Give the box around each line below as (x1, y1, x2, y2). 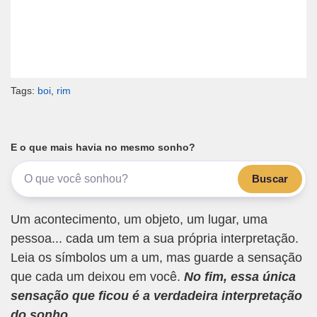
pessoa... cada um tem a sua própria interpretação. (11, 231, 299, 246)
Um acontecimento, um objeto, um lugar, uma (11, 212, 267, 226)
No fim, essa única (184, 269, 296, 284)
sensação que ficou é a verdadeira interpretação (11, 288, 302, 303)
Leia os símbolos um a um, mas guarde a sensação (11, 250, 302, 265)
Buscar (252, 172, 288, 185)
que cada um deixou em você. (11, 269, 184, 284)
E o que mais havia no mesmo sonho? (11, 142, 195, 154)
